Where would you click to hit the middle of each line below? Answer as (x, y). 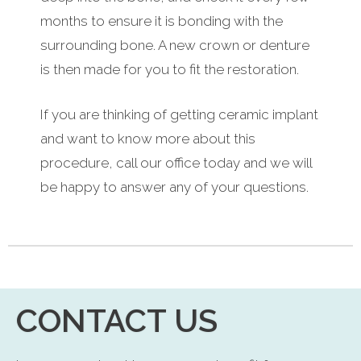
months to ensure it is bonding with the (162, 21)
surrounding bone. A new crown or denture (175, 46)
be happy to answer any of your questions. (174, 187)
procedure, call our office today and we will (176, 162)
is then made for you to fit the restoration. (170, 70)
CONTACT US (117, 321)
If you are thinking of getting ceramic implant (179, 114)
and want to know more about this (148, 138)
